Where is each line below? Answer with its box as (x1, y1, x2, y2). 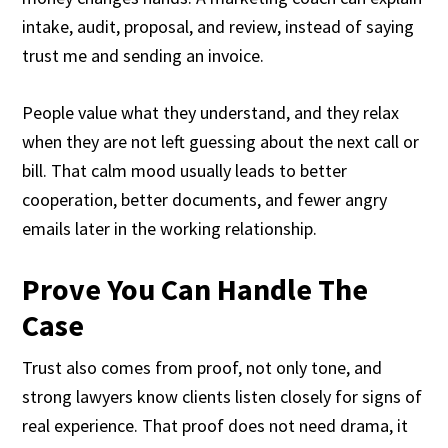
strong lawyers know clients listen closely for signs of (22, 385, 423, 408)
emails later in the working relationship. (22, 217, 318, 240)
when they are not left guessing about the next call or (22, 130, 420, 153)
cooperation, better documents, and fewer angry (22, 188, 388, 211)
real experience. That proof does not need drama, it (22, 414, 409, 437)
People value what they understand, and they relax (22, 101, 400, 124)
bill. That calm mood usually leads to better (22, 159, 348, 182)
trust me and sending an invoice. (22, 44, 269, 67)
